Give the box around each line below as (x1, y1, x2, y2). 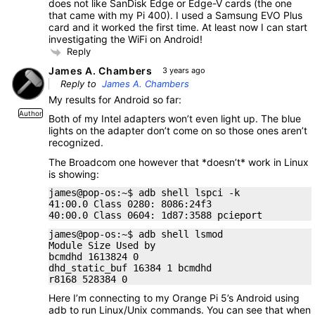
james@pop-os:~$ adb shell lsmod (49, 228, 223, 240)
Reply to (60, 77, 102, 89)
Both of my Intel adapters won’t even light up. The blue (49, 112, 301, 125)
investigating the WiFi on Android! (49, 33, 202, 46)
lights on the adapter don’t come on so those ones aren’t (49, 124, 307, 137)
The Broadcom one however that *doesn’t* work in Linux (49, 155, 309, 168)
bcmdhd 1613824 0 (49, 250, 139, 262)
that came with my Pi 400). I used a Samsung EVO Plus (49, 9, 302, 22)
